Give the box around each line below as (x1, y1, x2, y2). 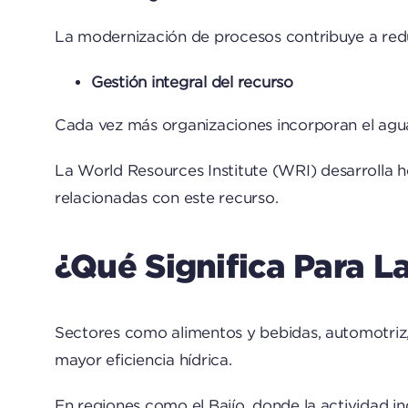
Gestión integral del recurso (90, 74, 293, 91)
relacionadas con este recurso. (54, 189, 279, 207)
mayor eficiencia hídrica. (54, 352, 232, 369)
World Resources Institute (77, 162, 268, 179)
